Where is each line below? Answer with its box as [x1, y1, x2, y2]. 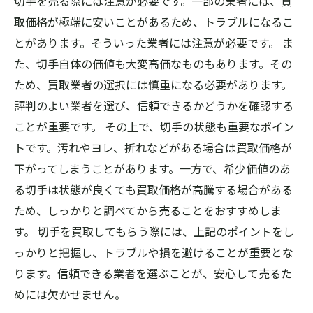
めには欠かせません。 [14, 286, 126, 303]
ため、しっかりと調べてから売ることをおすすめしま [14, 202, 282, 219]
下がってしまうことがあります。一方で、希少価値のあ [14, 160, 291, 177]
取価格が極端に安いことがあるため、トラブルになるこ [14, 13, 293, 30]
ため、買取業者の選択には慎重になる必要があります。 [14, 76, 292, 93]
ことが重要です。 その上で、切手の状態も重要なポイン [14, 118, 294, 135]
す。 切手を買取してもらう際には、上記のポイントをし [14, 223, 294, 240]
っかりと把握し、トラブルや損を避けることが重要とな [14, 244, 293, 261]
